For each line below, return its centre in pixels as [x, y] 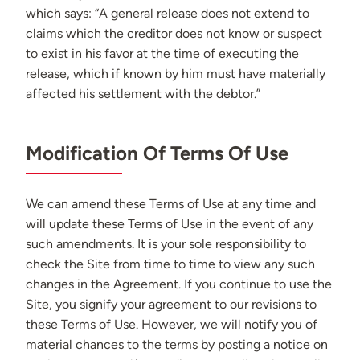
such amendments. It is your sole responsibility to [166, 244]
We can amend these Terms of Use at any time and [171, 204]
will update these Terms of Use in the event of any [170, 224]
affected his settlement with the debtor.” [143, 94]
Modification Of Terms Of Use [157, 153]
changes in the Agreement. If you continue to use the [179, 284]
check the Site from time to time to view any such [170, 264]
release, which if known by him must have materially [176, 74]
